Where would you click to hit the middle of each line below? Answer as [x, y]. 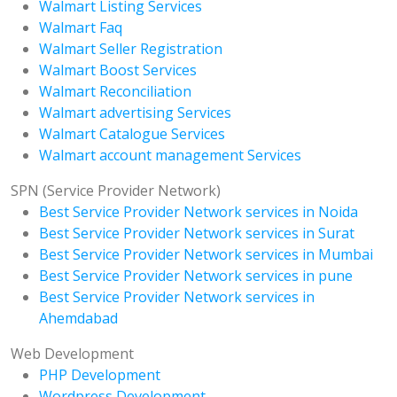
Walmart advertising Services [135, 113]
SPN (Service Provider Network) [116, 191]
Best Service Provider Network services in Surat [197, 234]
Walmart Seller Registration [131, 49]
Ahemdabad [78, 319]
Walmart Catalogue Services [132, 134]
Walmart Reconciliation [115, 92]
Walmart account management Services [170, 156]
